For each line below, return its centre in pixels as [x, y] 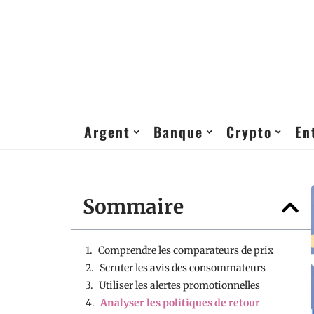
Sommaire [133, 207]
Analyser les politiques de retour [180, 303]
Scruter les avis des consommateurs [183, 268]
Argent [107, 132]
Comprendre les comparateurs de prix [186, 250]
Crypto [249, 132]
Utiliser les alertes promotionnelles [179, 285]
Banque [178, 132]
